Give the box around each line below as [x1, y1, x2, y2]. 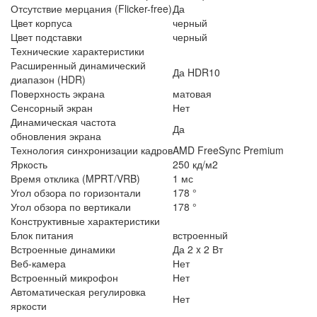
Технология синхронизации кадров [11, 142, 173, 157]
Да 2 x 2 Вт [173, 241, 223, 256]
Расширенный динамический [11, 57, 146, 72]
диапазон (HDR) [11, 71, 86, 86]
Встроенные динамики [11, 241, 115, 256]
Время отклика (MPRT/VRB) [11, 171, 140, 185]
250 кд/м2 [173, 156, 218, 171]
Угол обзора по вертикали [11, 199, 131, 214]
